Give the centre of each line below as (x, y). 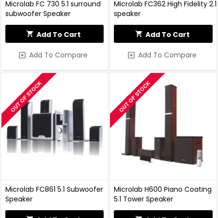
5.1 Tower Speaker (144, 199)
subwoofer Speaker (38, 14)
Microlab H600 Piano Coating (163, 190)
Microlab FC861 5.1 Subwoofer (54, 190)
